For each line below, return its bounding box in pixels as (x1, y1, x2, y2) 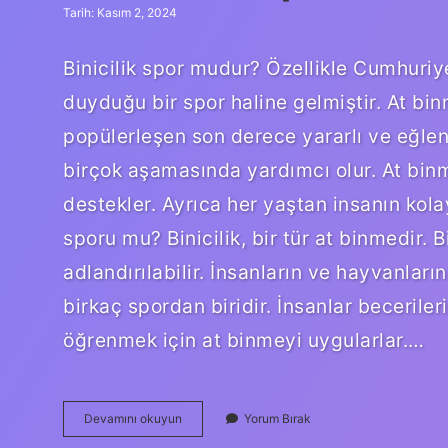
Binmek (181, 427, 223, 443)
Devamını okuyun (84, 410, 182, 426)
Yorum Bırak (244, 410, 311, 426)
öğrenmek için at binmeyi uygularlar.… (63, 327, 425, 352)
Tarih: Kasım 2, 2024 (63, 5, 177, 20)
